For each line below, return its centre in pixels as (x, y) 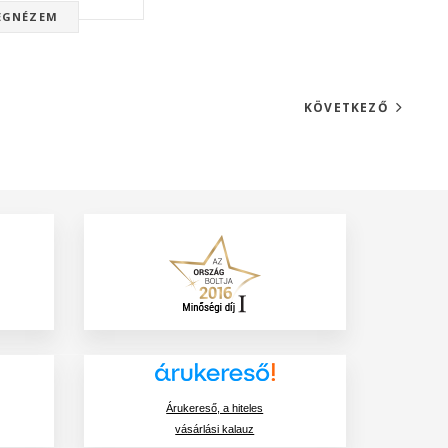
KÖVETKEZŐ (346, 107)
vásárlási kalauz (215, 429)
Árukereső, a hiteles (215, 408)
